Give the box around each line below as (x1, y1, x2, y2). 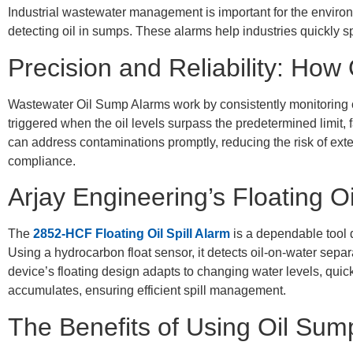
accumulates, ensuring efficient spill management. (8, 284, 286, 298)
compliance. (8, 154, 76, 168)
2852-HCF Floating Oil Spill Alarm (33, 227, 230, 241)
